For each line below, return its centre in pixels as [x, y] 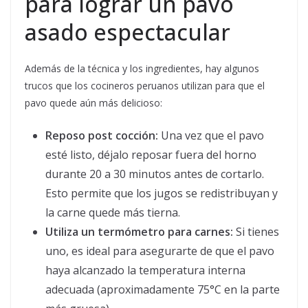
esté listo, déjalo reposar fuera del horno [151, 155]
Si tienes [256, 232]
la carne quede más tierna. [113, 213]
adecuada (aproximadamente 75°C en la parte [163, 290]
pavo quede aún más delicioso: [93, 103]
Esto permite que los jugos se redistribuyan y [162, 194]
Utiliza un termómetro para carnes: [139, 232]
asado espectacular [128, 32]
